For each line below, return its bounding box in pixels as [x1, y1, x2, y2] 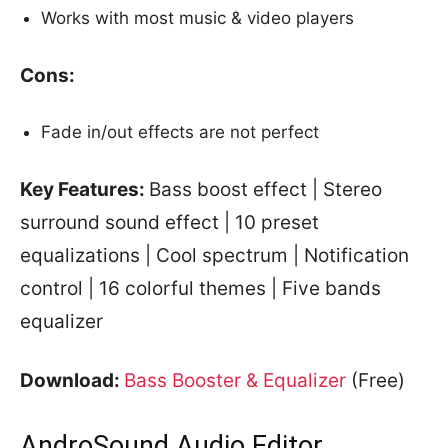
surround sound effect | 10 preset [20, 211, 319, 234]
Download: [20, 369, 124, 392]
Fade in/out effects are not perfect [41, 122, 319, 142]
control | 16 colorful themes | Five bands [20, 277, 381, 300]
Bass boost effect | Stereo [149, 178, 382, 201]
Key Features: [20, 178, 149, 201]
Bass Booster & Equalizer [124, 369, 351, 392]
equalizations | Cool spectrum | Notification [20, 244, 409, 267]
